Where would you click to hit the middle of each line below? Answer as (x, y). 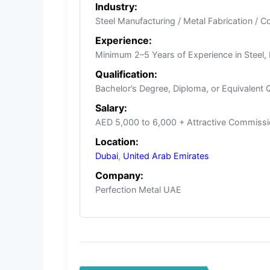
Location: (117, 142)
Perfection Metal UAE (138, 190)
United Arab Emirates (166, 156)
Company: (119, 176)
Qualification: (126, 74)
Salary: (111, 108)
